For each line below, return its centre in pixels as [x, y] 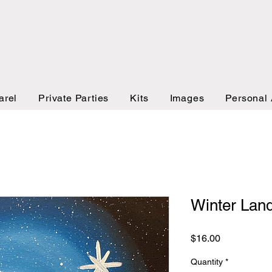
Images [187, 98]
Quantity [207, 262]
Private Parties [74, 98]
